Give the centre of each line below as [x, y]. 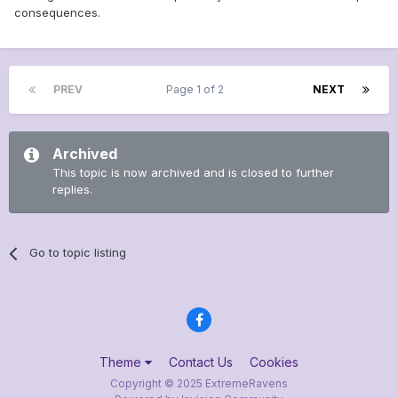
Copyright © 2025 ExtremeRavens [199, 383]
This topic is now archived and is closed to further [193, 173]
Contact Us [201, 362]
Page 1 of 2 [198, 90]
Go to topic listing [78, 253]
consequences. [57, 13]
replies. [72, 190]
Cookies [274, 362]
